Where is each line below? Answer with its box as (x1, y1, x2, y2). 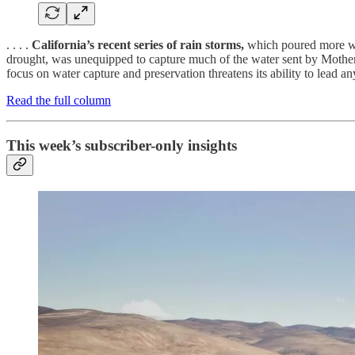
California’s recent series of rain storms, (32, 38, 244, 52)
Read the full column (6, 94, 111, 108)
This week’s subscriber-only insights (6, 136, 237, 154)
